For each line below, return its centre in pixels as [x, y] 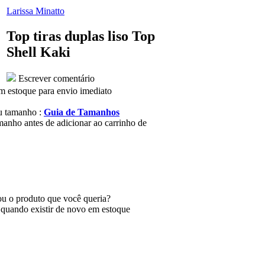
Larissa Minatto [35, 11]
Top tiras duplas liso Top [81, 36]
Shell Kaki [38, 52]
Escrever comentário [55, 78]
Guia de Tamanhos [82, 112]
